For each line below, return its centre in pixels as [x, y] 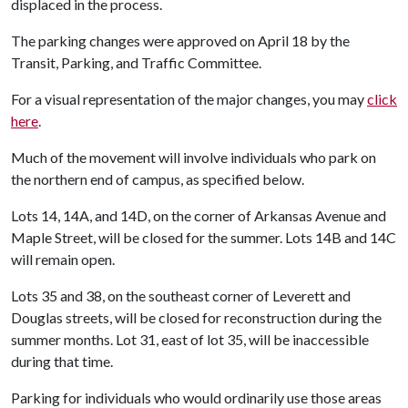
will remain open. [63, 259]
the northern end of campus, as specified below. [158, 179]
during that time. [62, 361]
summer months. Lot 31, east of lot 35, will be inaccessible [190, 339]
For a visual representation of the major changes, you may [189, 99]
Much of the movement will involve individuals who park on [194, 157]
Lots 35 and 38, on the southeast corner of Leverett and [181, 296]
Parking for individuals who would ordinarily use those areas [196, 398]
